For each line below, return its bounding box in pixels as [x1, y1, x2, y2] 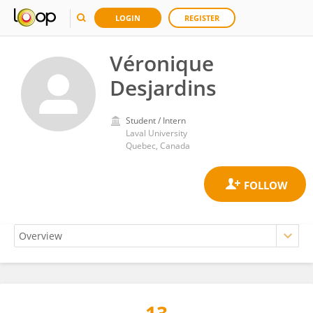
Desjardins [110, 73, 217, 102]
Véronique [110, 49, 214, 78]
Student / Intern [126, 115, 186, 126]
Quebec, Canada [126, 140, 190, 152]
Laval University [126, 127, 187, 139]
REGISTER [184, 13, 219, 23]
